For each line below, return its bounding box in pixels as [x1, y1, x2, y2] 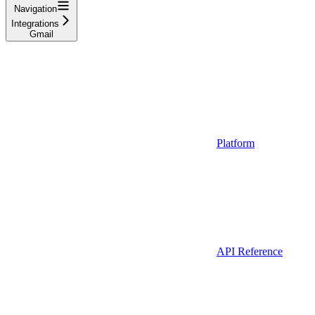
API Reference [217, 245, 283, 258]
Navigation [13, 4, 57, 15]
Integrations [11, 18, 59, 30]
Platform [217, 137, 255, 150]
